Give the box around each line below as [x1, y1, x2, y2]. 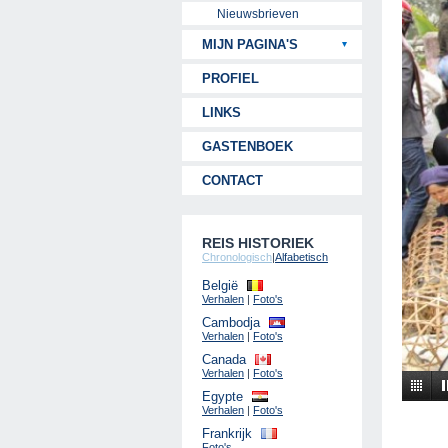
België [202, 278, 238, 293]
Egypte [202, 389, 243, 404]
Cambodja [202, 315, 260, 330]
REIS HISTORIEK [202, 235, 314, 251]
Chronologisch [202, 251, 272, 263]
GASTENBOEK [202, 139, 293, 154]
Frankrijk [202, 426, 252, 441]
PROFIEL [202, 71, 259, 86]
